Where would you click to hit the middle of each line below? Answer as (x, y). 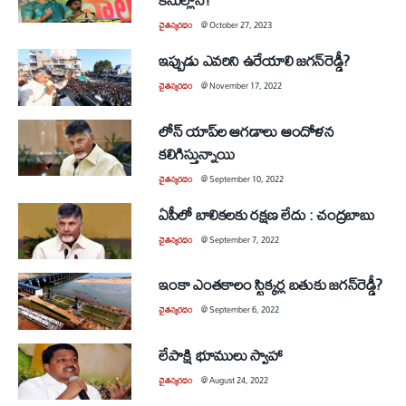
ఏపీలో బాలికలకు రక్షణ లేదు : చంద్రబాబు (267, 214)
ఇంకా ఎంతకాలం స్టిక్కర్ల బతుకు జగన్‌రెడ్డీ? (271, 284)
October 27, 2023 (241, 25)
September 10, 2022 (246, 179)
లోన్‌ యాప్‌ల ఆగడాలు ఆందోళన (246, 130)
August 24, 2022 (239, 380)
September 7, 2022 (244, 239)
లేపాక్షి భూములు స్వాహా (221, 354)
